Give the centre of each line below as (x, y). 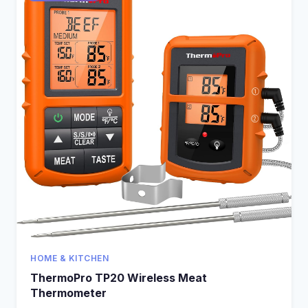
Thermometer (68, 293)
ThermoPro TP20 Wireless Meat (119, 278)
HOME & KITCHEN (69, 258)
